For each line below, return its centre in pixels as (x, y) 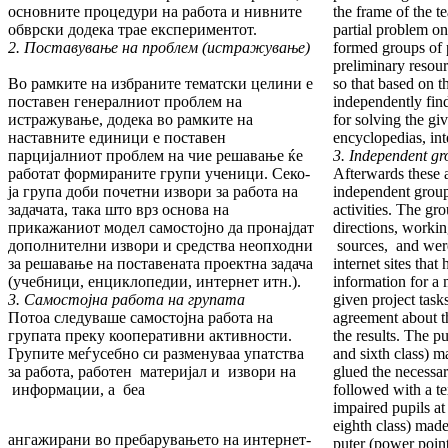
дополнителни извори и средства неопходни (160, 246)
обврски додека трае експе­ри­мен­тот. (132, 30)
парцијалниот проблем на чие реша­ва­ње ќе (155, 156)
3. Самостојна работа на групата (126, 300)
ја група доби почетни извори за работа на (153, 192)
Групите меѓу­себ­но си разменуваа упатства (156, 354)
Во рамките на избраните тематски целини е (160, 84)
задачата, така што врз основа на (118, 210)
